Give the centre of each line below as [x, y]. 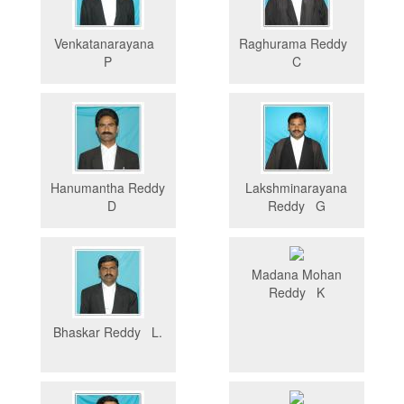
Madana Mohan [296, 275]
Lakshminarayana [296, 188]
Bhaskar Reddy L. [108, 332]
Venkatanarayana [108, 44]
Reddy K [296, 293]
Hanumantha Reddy [108, 188]
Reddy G [296, 206]
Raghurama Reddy [296, 44]
